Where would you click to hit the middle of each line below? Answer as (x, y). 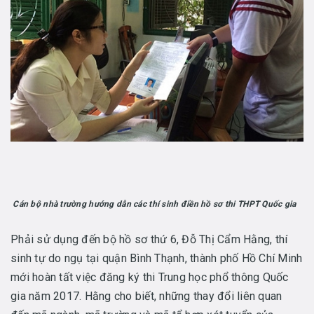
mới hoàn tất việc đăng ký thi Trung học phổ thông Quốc (150, 278)
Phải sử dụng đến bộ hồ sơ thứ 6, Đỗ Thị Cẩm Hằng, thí (149, 240)
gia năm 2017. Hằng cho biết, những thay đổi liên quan (146, 296)
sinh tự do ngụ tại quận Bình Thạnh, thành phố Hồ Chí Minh (157, 259)
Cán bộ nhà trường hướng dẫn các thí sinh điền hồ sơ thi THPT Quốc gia (153, 204)
